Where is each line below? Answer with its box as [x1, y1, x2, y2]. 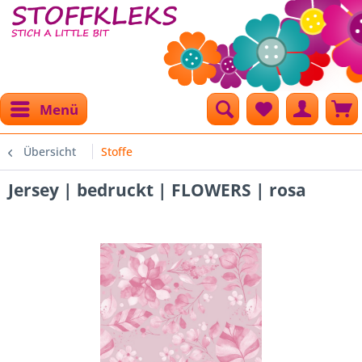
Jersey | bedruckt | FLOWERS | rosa [8, 179, 306, 201]
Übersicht [23, 144, 76, 159]
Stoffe [101, 144, 133, 159]
